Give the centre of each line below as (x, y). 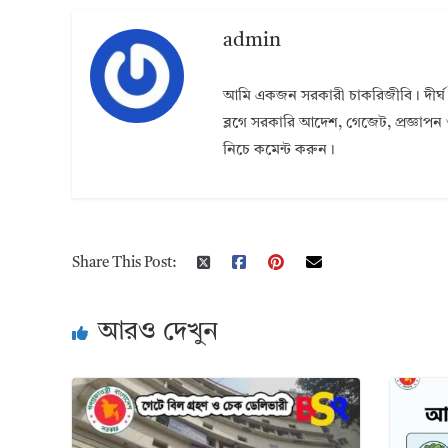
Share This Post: (124, 264)
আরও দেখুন (158, 332)
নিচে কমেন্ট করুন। (279, 150)
